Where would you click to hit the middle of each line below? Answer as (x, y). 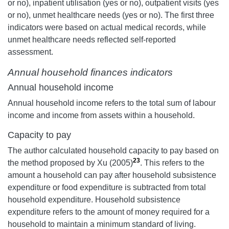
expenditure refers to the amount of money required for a (109, 212)
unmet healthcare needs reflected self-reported (92, 40)
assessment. (30, 52)
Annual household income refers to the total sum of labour (112, 103)
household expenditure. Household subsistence (94, 200)
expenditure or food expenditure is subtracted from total (107, 188)
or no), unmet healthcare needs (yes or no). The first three (111, 15)
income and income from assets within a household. (101, 116)
